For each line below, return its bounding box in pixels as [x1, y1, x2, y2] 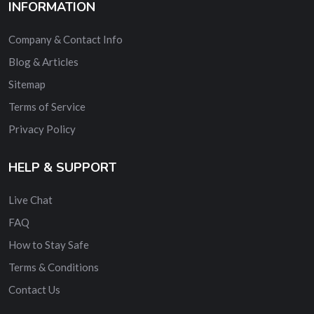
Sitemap [8, 78, 46, 91]
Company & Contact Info [8, 33, 123, 46]
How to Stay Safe [8, 238, 89, 252]
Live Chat [8, 193, 53, 207]
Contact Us [8, 283, 60, 296]
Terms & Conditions [8, 261, 99, 274]
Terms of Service [8, 100, 86, 114]
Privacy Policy [8, 123, 76, 136]
